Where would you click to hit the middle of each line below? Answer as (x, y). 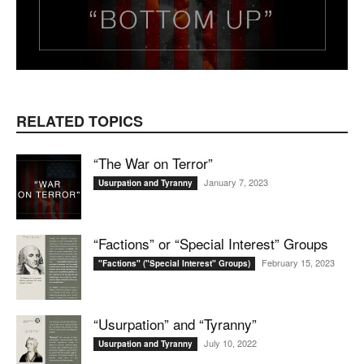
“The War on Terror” (153, 163)
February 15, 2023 (298, 263)
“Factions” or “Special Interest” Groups (211, 244)
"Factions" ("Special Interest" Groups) (174, 264)
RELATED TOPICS (80, 121)
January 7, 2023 (236, 182)
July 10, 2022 (230, 343)
